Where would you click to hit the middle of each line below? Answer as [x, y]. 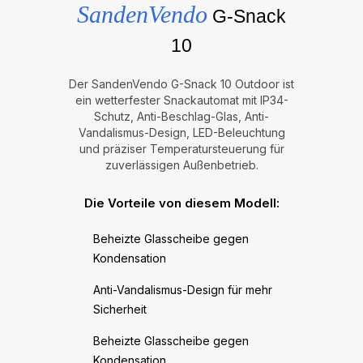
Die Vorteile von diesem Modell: [181, 203]
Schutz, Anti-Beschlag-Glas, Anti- [181, 116]
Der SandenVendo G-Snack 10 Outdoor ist [181, 83]
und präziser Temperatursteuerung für [181, 148]
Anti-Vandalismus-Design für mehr [182, 289]
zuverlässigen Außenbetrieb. [181, 164]
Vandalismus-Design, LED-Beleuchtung [181, 132]
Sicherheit [120, 309]
